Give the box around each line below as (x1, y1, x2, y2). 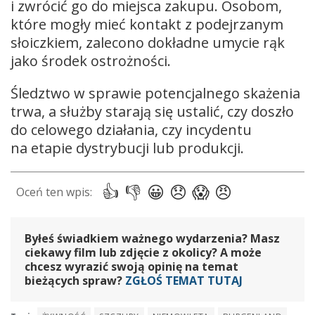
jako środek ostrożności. (11, 51, 171, 71)
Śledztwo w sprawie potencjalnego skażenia (11, 84, 300, 103)
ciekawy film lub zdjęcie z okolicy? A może (25, 245, 262, 261)
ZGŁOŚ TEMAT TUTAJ (125, 273, 243, 289)
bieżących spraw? (25, 273, 125, 289)
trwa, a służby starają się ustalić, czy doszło (11, 102, 294, 122)
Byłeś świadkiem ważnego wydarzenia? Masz (25, 231, 280, 247)
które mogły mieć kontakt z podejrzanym (11, 15, 283, 34)
